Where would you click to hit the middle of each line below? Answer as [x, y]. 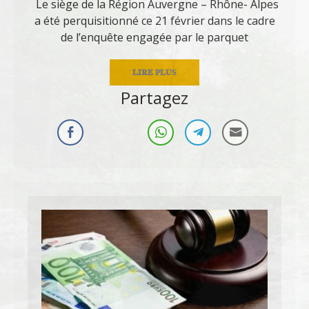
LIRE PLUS [154, 72]
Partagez [154, 98]
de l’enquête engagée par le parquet [154, 38]
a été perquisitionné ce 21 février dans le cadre [154, 21]
